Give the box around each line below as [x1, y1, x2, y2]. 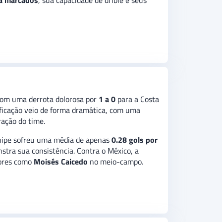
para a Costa [115, 93, 159, 106]
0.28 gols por [111, 134, 158, 146]
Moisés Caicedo [34, 156, 88, 168]
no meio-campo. [88, 156, 143, 168]
